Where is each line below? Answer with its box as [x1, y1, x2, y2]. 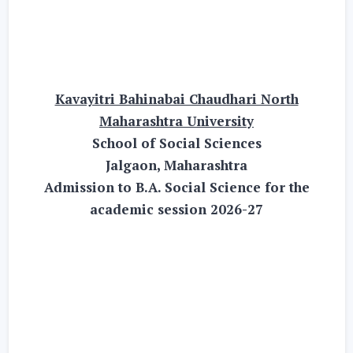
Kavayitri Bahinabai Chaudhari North [54, 90, 299, 108]
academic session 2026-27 [90, 200, 263, 218]
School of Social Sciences [91, 134, 262, 152]
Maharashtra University [99, 112, 254, 130]
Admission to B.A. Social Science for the [43, 178, 310, 196]
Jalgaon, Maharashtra [106, 156, 247, 174]
